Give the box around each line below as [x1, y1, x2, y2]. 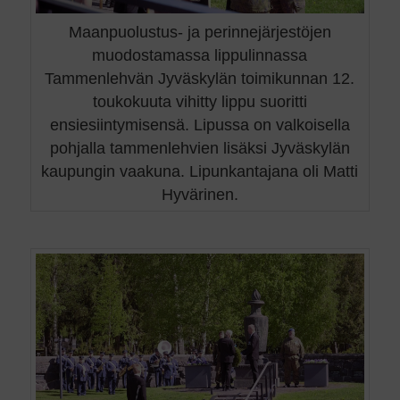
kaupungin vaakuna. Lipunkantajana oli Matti [41, 162, 359, 180]
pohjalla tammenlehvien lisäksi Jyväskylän [49, 138, 350, 157]
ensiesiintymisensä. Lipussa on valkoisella [49, 115, 350, 134]
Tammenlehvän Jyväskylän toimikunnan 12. [45, 69, 355, 87]
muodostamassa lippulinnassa [92, 46, 308, 64]
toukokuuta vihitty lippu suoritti [92, 92, 307, 111]
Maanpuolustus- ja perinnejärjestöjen [68, 22, 331, 41]
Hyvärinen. [161, 185, 238, 204]
